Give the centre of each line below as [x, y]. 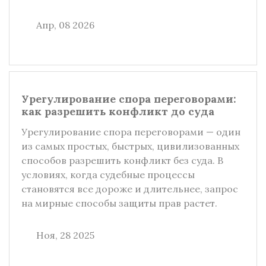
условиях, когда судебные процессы [108, 175]
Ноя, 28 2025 [65, 235]
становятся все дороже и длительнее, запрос [130, 189]
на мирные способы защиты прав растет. [119, 203]
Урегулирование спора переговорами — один [131, 132]
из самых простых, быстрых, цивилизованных [130, 146]
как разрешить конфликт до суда [118, 111]
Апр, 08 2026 [65, 25]
